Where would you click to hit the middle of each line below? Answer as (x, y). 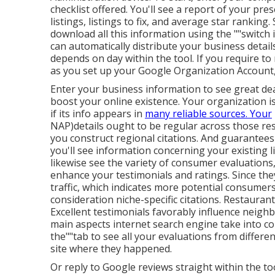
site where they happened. (111, 249)
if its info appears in (98, 114)
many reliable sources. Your (208, 114)
